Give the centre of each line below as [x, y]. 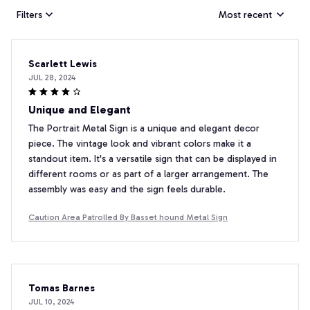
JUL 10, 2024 [51, 302]
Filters [29, 15]
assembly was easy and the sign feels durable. [127, 190]
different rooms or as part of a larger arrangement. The [148, 174]
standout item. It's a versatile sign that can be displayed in [153, 159]
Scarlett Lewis [63, 64]
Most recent [245, 15]
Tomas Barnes [62, 289]
